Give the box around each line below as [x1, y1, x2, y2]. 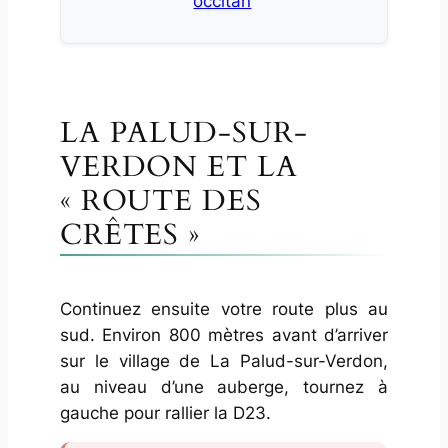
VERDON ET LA [59, 146, 298, 186]
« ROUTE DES [59, 180, 262, 220]
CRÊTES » [59, 214, 201, 254]
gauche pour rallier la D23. [59, 402, 271, 423]
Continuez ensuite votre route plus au [59, 298, 389, 319]
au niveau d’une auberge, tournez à [59, 376, 389, 397]
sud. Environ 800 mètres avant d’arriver [59, 324, 389, 345]
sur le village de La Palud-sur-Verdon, [59, 350, 389, 371]
